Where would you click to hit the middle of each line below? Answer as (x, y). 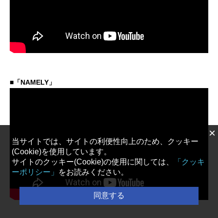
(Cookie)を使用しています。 (62, 151)
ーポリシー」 (35, 172)
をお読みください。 (93, 172)
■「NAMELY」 (33, 82)
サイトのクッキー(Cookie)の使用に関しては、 (93, 162)
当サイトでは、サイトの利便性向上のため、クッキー (105, 141)
